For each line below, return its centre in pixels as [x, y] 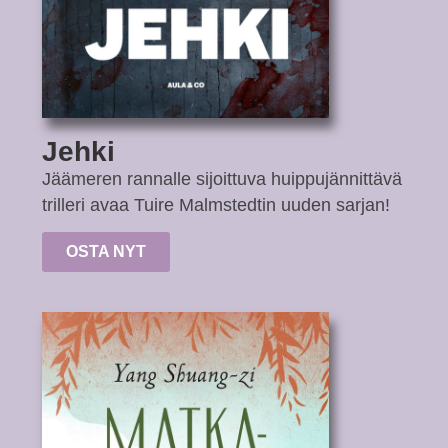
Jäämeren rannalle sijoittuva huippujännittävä [222, 178]
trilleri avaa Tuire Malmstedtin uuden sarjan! [216, 204]
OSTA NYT [106, 252]
